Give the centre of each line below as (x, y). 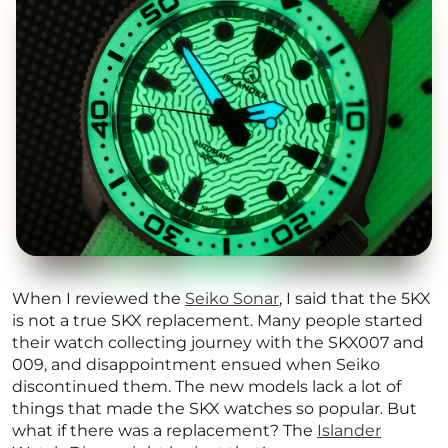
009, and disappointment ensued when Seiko (196, 365)
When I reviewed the (98, 299)
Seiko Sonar (232, 299)
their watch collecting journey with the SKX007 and (218, 343)
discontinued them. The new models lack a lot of (206, 387)
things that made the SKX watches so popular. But (214, 409)
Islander (349, 431)
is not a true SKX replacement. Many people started (217, 321)
